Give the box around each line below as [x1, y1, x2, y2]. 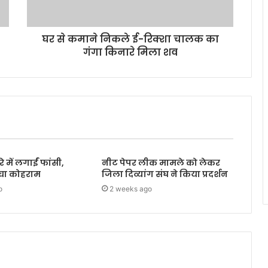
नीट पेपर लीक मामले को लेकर [101, 157, 220, 169]
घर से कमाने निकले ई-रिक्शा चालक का [41, 32, 219, 47]
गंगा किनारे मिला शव [83, 45, 178, 60]
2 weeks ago [109, 184, 152, 194]
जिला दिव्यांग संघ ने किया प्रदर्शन [101, 168, 228, 181]
